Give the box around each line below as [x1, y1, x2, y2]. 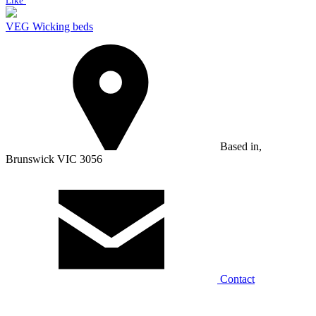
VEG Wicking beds [6, 20, 93, 32]
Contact [217, 272, 255, 285]
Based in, [217, 140, 262, 152]
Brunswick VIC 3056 [6, 152, 102, 165]
